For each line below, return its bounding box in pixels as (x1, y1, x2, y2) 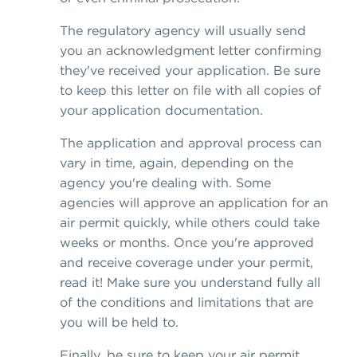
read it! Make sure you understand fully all (60, 274, 320, 291)
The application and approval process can (60, 135, 322, 151)
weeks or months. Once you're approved (60, 234, 314, 251)
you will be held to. (60, 314, 178, 331)
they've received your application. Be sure (60, 62, 320, 79)
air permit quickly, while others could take (60, 214, 320, 231)
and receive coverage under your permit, (60, 254, 313, 271)
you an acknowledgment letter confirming (60, 42, 322, 59)
